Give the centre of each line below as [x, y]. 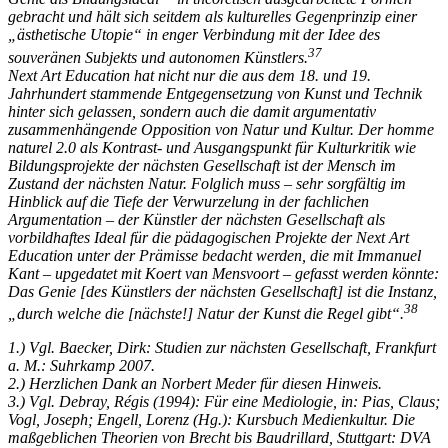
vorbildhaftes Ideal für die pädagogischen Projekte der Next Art [208, 237]
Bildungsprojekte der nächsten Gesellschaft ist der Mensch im [202, 165]
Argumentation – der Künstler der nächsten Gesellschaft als [196, 219]
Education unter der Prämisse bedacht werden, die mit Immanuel [214, 255]
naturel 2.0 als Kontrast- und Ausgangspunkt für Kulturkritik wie [212, 147]
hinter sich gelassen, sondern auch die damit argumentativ [192, 111]
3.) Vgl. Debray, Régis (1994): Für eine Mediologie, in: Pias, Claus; [224, 402]
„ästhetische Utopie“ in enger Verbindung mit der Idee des [194, 35]
